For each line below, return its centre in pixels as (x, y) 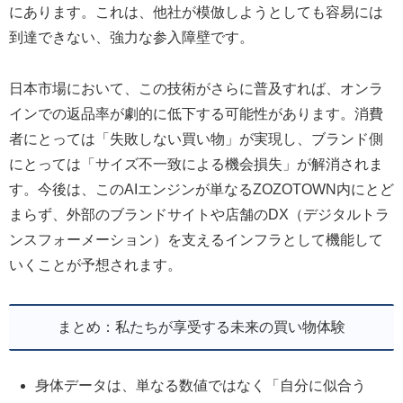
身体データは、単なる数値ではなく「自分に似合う (201, 386)
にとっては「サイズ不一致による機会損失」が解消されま (196, 164)
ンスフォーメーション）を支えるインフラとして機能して (196, 239)
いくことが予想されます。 (95, 264)
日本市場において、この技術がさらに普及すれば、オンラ (196, 88)
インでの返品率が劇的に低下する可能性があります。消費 (196, 113)
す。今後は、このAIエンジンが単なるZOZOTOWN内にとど (201, 189)
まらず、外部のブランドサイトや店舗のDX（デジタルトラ (199, 214)
